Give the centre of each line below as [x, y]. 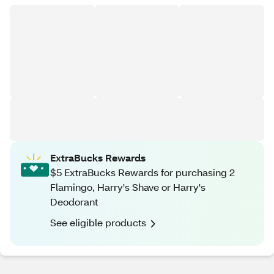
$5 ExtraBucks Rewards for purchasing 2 [143, 172]
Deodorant [74, 202]
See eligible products [98, 222]
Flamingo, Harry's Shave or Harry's [128, 187]
